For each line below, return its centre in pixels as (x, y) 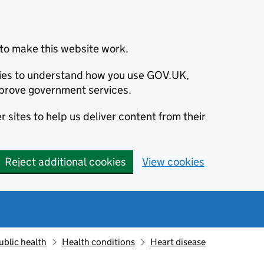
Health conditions (98, 242)
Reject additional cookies (65, 162)
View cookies (173, 162)
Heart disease (178, 242)
